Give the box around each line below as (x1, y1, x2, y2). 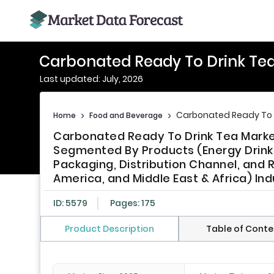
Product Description (64, 223, 154, 235)
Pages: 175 (110, 197, 155, 210)
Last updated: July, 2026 (40, 73, 143, 85)
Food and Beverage (89, 109, 163, 120)
